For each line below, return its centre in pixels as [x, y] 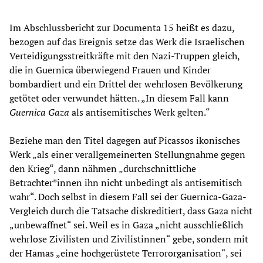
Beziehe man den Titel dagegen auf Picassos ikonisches [125, 140]
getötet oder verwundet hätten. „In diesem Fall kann [119, 98]
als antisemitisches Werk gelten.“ [140, 112]
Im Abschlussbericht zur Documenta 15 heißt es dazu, [122, 27]
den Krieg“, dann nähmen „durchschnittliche [103, 168]
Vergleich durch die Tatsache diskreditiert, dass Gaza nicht [131, 210]
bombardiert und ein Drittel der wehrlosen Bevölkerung [126, 84]
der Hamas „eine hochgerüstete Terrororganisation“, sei [126, 253]
